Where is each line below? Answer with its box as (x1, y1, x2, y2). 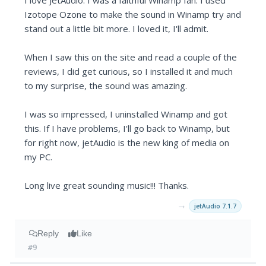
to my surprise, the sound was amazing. (24, 80, 188, 92)
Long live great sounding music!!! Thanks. (24, 179, 189, 192)
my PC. (24, 151, 53, 163)
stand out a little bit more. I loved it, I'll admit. (24, 23, 209, 35)
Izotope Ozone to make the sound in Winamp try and (24, 8, 242, 21)
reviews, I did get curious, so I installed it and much (24, 65, 233, 78)
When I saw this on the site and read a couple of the (24, 51, 237, 64)
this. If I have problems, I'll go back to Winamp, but (24, 122, 230, 135)
